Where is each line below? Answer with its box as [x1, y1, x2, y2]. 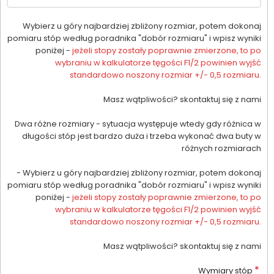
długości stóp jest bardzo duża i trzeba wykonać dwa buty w [22, 130, 261, 143]
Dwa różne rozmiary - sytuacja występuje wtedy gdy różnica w [15, 118, 261, 130]
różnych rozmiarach [182, 143, 261, 155]
